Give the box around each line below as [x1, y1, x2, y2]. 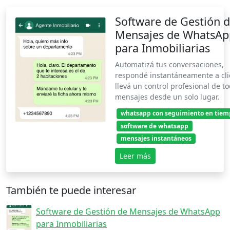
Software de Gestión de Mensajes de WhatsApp [36, 205, 220, 217]
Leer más [120, 150, 151, 161]
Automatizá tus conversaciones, [115, 60, 224, 70]
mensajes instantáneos [120, 133, 191, 143]
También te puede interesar [6, 183, 136, 197]
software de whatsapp [120, 121, 188, 130]
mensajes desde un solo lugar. [115, 92, 220, 102]
